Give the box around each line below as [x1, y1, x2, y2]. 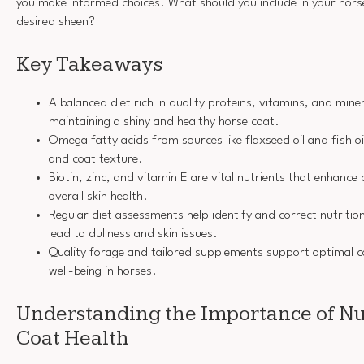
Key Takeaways [16, 51, 162, 77]
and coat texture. [49, 153, 143, 167]
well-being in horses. [49, 265, 157, 279]
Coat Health [16, 325, 129, 351]
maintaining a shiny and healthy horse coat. [49, 115, 279, 129]
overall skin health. [49, 190, 148, 204]
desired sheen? [16, 15, 95, 29]
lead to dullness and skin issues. [49, 227, 218, 241]
